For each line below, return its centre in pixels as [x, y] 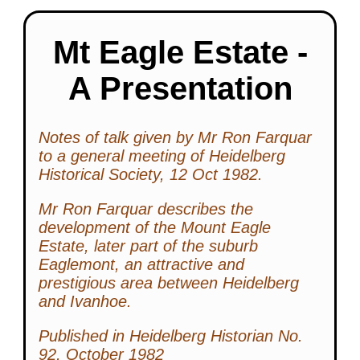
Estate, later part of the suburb [148, 245]
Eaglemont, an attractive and [141, 264]
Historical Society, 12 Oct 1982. [151, 174]
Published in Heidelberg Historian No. [171, 335]
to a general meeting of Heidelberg [162, 155]
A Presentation [180, 89]
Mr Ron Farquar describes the [146, 209]
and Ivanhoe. [85, 301]
